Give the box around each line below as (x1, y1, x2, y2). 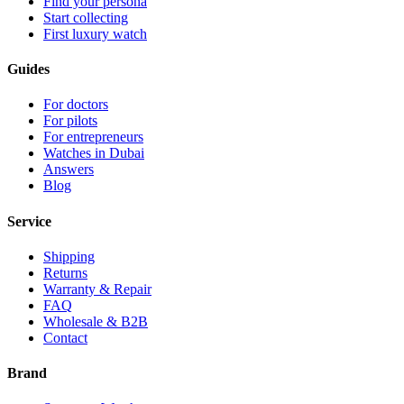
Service (7, 213, 51, 229)
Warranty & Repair (43, 280, 151, 297)
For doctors (43, 96, 108, 113)
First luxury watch (43, 25, 147, 41)
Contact (43, 329, 87, 345)
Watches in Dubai (43, 145, 144, 161)
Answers (43, 161, 94, 178)
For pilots (43, 113, 97, 129)
